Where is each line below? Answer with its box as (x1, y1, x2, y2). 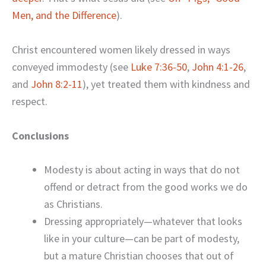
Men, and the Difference (12, 8, 116, 22)
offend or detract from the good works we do (44, 180, 248, 194)
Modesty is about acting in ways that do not (44, 163, 240, 177)
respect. (12, 94, 47, 108)
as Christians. (44, 197, 103, 211)
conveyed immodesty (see (12, 59, 131, 74)
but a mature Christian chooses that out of (44, 249, 234, 263)
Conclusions (12, 128, 69, 142)
